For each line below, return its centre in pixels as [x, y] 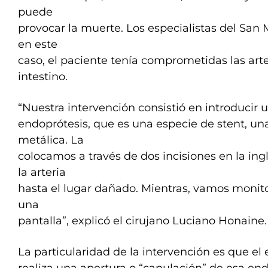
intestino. [43, 77]
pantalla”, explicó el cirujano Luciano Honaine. [142, 221]
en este [38, 44]
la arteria [42, 172]
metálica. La [51, 140]
